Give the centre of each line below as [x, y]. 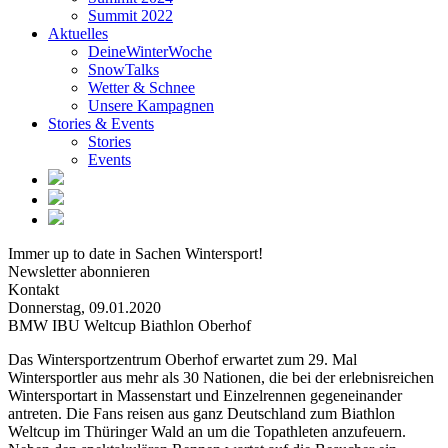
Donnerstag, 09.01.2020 [84, 307]
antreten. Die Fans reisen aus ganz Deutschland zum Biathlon [201, 413]
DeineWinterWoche [150, 51]
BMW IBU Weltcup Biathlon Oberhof [129, 325]
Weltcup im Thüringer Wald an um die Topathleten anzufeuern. [207, 431]
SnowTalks [123, 69]
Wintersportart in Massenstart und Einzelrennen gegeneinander [205, 395]
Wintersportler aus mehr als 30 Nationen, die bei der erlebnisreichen [221, 377]
